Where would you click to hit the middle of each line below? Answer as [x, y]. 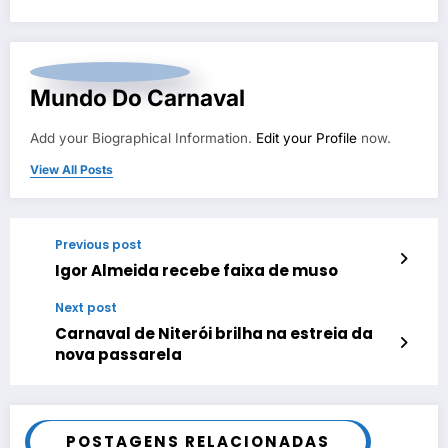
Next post [86, 307]
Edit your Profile [306, 137]
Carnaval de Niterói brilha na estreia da [214, 333]
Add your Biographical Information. [143, 137]
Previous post [98, 244]
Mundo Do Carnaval [137, 97]
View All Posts [71, 169]
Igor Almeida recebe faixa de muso [196, 270]
